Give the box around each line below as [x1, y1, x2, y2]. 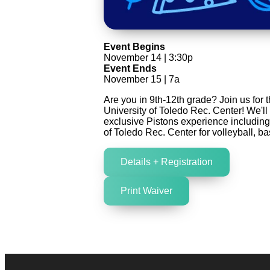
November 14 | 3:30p [104, 52, 193, 63]
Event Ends [104, 63, 157, 74]
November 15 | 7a [104, 74, 180, 85]
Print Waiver [121, 186, 172, 196]
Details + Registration [121, 157, 213, 168]
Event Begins [104, 42, 165, 52]
